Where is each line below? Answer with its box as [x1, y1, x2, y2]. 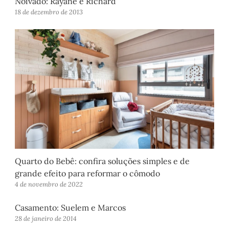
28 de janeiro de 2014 [15, 214, 77, 223]
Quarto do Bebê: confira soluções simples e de [15, 156, 190, 167]
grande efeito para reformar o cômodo [15, 168, 161, 179]
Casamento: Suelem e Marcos [15, 202, 126, 213]
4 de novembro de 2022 [15, 180, 83, 189]
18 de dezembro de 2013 [15, 8, 83, 17]
